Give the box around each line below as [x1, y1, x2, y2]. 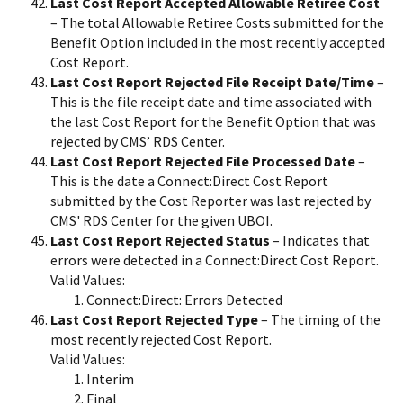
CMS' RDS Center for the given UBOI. [50, 210, 273, 229]
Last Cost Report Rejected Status [50, 230, 270, 249]
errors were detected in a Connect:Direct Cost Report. [50, 250, 379, 269]
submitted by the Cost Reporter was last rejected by [50, 191, 371, 210]
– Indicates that [270, 230, 370, 249]
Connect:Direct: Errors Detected [86, 290, 282, 309]
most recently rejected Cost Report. [50, 329, 272, 348]
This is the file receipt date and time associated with [50, 92, 372, 111]
